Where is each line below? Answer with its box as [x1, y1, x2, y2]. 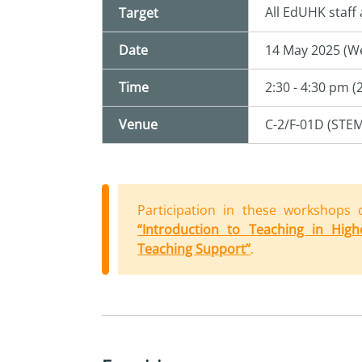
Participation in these [137, 201, 284, 220]
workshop [283, 201, 344, 220]
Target [119, 4, 159, 23]
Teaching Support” [137, 240, 251, 259]
